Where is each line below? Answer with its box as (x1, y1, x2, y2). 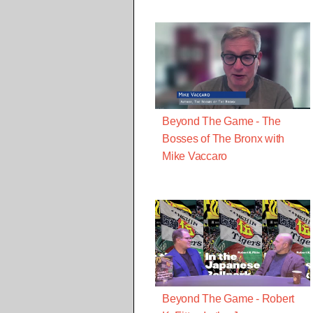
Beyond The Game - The (162, 115, 281, 128)
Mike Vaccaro (162, 150, 227, 163)
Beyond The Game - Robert (162, 293, 294, 305)
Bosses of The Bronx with (162, 133, 284, 145)
